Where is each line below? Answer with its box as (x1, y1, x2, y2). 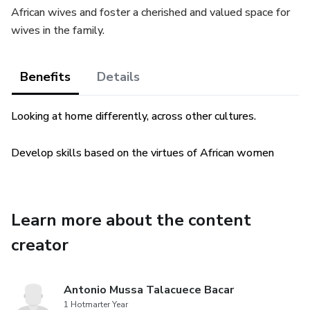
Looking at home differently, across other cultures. (11, 109, 256, 124)
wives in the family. (11, 23, 104, 38)
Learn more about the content (11, 209, 251, 231)
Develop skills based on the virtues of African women (11, 145, 274, 161)
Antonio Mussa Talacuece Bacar (64, 282, 234, 298)
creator (11, 234, 69, 256)
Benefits (20, 69, 71, 85)
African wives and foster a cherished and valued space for (11, 5, 290, 20)
